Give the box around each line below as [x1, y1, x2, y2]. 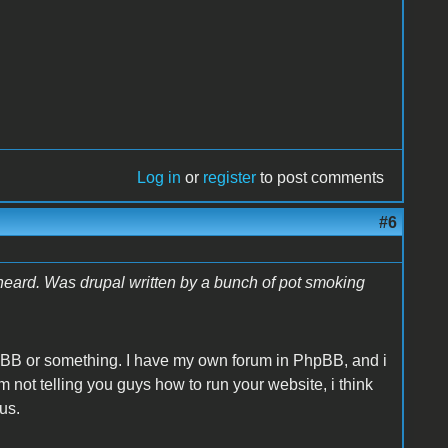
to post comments [256, 168, 385, 186]
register [203, 168, 257, 186]
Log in [137, 168, 182, 186]
